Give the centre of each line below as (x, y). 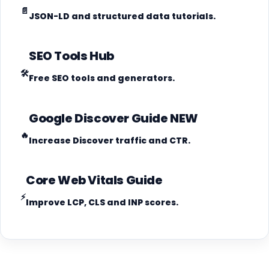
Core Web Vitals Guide (94, 180)
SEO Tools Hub (71, 56)
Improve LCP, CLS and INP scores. (102, 202)
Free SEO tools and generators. (102, 78)
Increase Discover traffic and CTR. (110, 140)
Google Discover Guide (100, 118)
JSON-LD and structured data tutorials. (122, 17)
